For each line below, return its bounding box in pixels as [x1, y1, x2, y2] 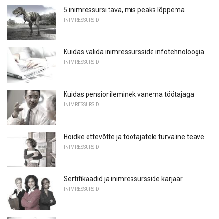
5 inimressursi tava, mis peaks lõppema [64, 5, 185, 14]
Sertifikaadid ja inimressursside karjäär [64, 175, 183, 183]
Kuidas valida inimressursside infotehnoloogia [64, 48, 204, 56]
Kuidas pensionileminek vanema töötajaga [64, 90, 194, 99]
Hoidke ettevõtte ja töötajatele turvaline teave [64, 132, 204, 141]
